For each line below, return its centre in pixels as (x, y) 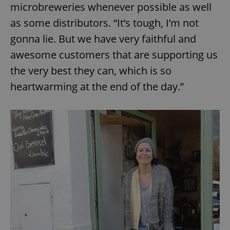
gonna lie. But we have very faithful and (103, 39)
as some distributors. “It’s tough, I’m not (104, 23)
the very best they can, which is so (91, 70)
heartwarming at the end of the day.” (97, 86)
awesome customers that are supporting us (114, 54)
